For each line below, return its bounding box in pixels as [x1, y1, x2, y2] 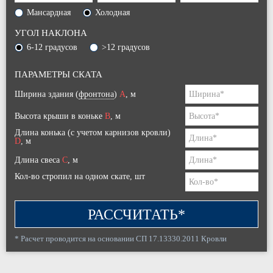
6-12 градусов [27, 43, 77, 52]
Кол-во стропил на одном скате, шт [15, 172, 145, 181]
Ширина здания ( [15, 90, 79, 99]
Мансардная [27, 8, 71, 17]
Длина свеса [15, 155, 62, 165]
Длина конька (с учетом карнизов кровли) [15, 128, 171, 137]
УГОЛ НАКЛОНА [15, 28, 87, 38]
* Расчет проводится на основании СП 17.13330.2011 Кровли [15, 234, 227, 243]
